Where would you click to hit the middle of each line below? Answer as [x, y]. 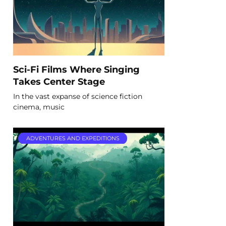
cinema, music [39, 107]
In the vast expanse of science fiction [78, 96]
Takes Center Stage [59, 81]
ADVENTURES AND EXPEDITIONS [73, 138]
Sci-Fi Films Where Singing [76, 69]
